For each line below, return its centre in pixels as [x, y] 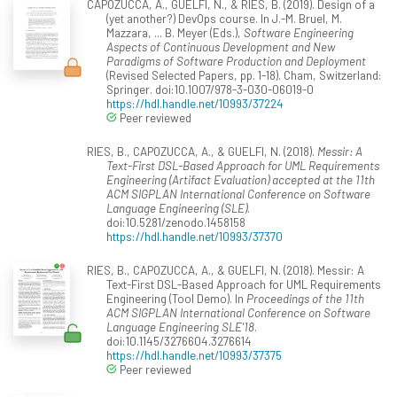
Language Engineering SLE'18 [180, 327]
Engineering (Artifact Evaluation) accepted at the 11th [241, 180]
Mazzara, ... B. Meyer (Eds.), [175, 33]
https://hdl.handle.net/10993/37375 [194, 355]
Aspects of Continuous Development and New [221, 47]
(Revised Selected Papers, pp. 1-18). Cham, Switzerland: [244, 75]
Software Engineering [299, 33]
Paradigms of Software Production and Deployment [236, 61]
